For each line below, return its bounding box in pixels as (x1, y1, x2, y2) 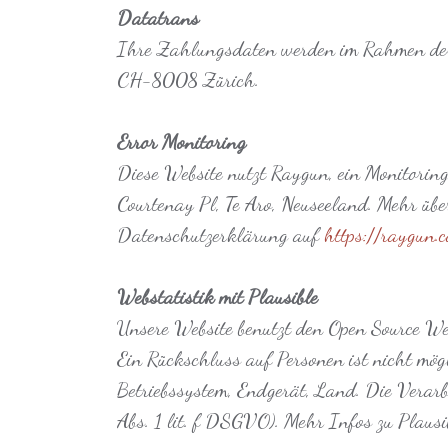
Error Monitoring (117, 129, 246, 155)
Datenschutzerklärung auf (117, 222, 324, 248)
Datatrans (117, 5, 199, 31)
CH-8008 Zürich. (117, 67, 259, 93)
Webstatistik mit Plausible (117, 284, 318, 310)
